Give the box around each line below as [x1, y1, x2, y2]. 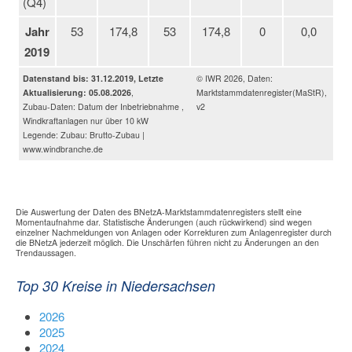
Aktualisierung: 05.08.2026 [23, 86, 131, 98]
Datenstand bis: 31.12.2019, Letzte [23, 71, 163, 84]
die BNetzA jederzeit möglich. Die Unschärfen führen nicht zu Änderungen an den [16, 236, 319, 248]
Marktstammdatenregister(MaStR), [196, 86, 328, 98]
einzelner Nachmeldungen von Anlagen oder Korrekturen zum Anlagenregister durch [16, 225, 332, 238]
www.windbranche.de [23, 142, 103, 155]
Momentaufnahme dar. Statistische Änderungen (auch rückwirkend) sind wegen [16, 215, 312, 228]
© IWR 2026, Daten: [196, 71, 273, 84]
